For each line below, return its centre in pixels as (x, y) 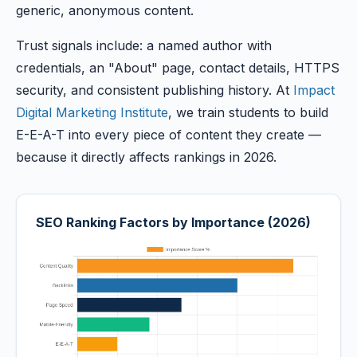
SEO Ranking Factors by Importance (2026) (173, 222)
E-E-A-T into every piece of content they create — (169, 135)
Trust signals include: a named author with (144, 45)
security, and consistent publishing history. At (155, 90)
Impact (314, 90)
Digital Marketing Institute (92, 112)
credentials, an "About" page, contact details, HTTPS (178, 68)
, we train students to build (248, 112)
